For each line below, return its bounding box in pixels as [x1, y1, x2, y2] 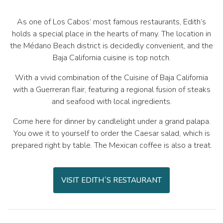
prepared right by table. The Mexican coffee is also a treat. [11, 140, 212, 151]
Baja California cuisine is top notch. [52, 52, 171, 64]
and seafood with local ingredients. [51, 96, 172, 108]
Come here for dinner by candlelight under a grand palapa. [12, 116, 211, 127]
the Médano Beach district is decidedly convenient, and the [10, 40, 213, 52]
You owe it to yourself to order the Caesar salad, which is [13, 128, 210, 139]
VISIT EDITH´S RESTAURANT [61, 175, 162, 186]
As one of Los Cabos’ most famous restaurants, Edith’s [17, 16, 206, 28]
